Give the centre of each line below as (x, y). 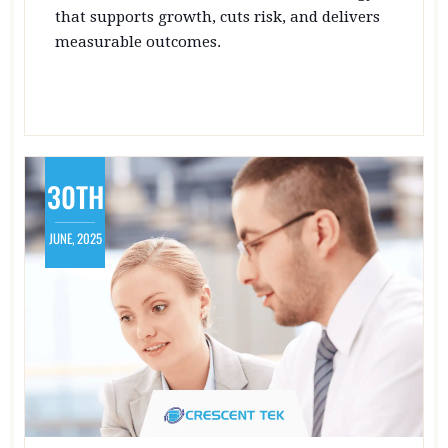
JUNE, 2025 (75, 238)
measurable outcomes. (138, 42)
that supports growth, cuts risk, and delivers (217, 17)
